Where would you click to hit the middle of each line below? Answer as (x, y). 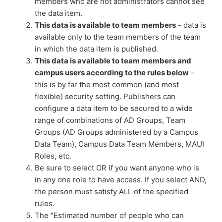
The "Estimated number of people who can (109, 215)
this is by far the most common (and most (107, 84)
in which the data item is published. (96, 49)
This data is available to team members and (113, 61)
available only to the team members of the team (118, 37)
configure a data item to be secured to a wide (114, 108)
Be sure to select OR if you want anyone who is (117, 168)
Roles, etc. (53, 156)
